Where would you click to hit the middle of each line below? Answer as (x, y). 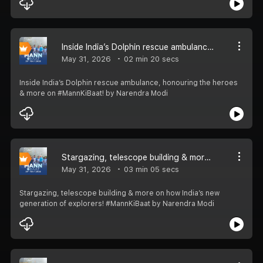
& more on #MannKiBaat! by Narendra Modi (94, 93)
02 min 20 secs (150, 59)
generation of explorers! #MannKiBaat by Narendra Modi (117, 203)
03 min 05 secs (150, 169)
